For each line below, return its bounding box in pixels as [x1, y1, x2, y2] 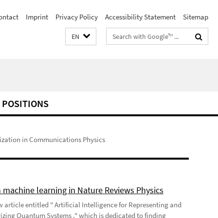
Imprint [26, 12, 48, 21]
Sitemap [183, 12, 208, 21]
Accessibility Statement [105, 12, 176, 21]
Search [107, 30, 127, 39]
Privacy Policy [55, 12, 98, 21]
